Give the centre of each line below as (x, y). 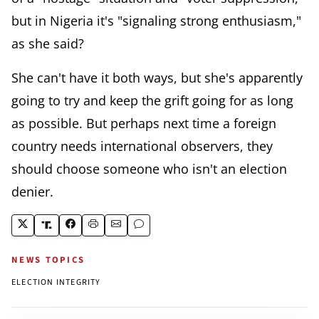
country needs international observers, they (142, 146)
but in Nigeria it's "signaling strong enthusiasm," (156, 20)
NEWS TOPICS (48, 260)
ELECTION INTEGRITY (56, 282)
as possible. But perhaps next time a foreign (144, 123)
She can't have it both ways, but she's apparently (157, 77)
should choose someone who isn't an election (149, 168)
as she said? (48, 43)
